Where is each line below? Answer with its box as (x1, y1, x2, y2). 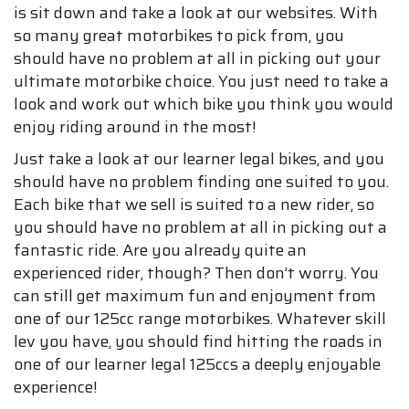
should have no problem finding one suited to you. (14, 169, 389, 195)
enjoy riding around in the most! (14, 114, 257, 141)
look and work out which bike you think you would (14, 91, 393, 118)
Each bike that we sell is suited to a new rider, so (14, 192, 374, 218)
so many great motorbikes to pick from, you (14, 23, 344, 49)
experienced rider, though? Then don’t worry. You (14, 260, 379, 287)
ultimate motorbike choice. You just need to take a (14, 68, 389, 95)
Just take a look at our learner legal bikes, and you (14, 146, 384, 173)
